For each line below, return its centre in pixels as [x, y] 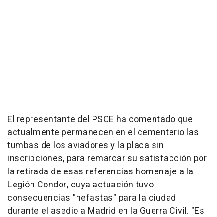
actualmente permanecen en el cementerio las [103, 132]
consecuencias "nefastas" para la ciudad [92, 198]
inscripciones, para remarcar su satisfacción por [107, 159]
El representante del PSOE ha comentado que [100, 119]
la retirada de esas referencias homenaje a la [101, 172]
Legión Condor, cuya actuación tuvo [80, 185]
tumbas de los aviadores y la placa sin [85, 146]
